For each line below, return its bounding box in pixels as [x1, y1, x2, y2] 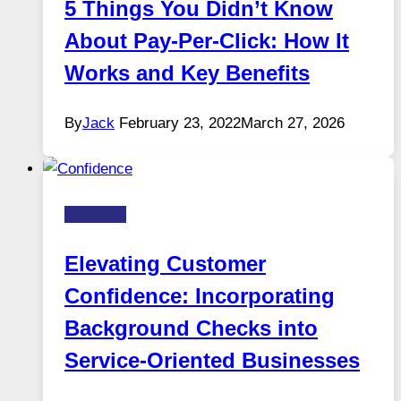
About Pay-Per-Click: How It [64, 29, 349, 54]
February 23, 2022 [119, 115, 241, 132]
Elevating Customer [64, 252, 266, 277]
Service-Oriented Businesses [64, 348, 360, 373]
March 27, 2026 [241, 115, 345, 132]
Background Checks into [64, 316, 318, 341]
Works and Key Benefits [64, 61, 310, 86]
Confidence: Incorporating [64, 284, 335, 309]
